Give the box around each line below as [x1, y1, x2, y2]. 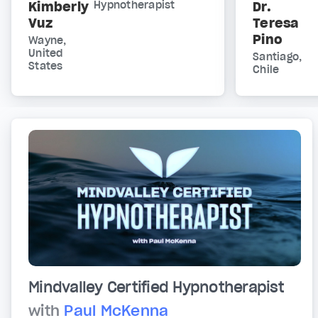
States [28, 60, 63, 73]
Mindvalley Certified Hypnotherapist [28, 278, 284, 297]
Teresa [253, 15, 299, 32]
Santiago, [253, 50, 302, 64]
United [28, 47, 63, 60]
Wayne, [28, 34, 67, 48]
